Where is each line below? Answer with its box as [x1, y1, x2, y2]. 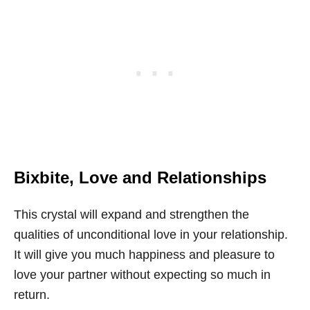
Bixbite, [14, 168, 74, 187]
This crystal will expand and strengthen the [14, 208, 249, 221]
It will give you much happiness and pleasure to [14, 248, 275, 262]
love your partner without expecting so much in [14, 268, 271, 282]
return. [14, 288, 50, 302]
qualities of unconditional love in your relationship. [14, 228, 288, 241]
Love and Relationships [74, 168, 266, 187]
